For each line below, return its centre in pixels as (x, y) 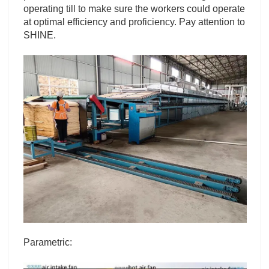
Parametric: (54, 243)
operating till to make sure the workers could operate (134, 9)
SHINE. (40, 35)
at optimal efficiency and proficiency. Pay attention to (134, 22)
